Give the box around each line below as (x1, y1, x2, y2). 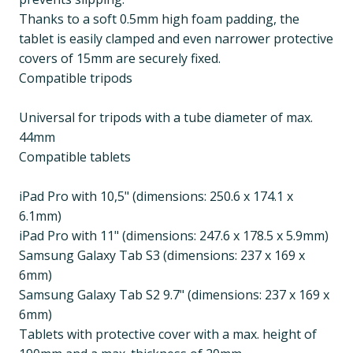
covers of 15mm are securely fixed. (19, 50, 221, 68)
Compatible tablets (19, 148, 131, 166)
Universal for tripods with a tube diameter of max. (19, 109, 313, 127)
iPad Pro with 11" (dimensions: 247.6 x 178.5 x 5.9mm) (19, 227, 329, 245)
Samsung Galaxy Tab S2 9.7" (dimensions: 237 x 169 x (19, 286, 329, 304)
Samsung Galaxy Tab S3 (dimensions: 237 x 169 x (19, 247, 305, 265)
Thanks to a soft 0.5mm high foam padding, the (19, 10, 299, 28)
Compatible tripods (19, 69, 132, 87)
